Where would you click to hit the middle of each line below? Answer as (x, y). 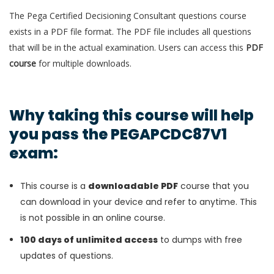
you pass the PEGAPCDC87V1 (118, 135)
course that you (213, 186)
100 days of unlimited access (89, 240)
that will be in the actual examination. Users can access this (128, 48)
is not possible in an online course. (93, 218)
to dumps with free (200, 240)
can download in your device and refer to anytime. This (139, 202)
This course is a (54, 186)
